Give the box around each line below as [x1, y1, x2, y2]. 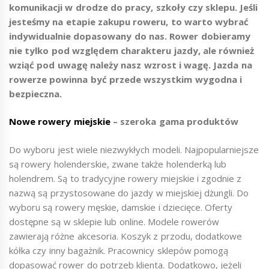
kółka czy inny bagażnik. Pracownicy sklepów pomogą [9, 244, 228, 256]
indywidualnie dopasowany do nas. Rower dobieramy [9, 29, 250, 42]
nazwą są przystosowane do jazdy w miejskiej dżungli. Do [9, 186, 249, 199]
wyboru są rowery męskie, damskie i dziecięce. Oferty [9, 201, 233, 213]
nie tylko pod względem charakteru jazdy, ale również [9, 44, 255, 56]
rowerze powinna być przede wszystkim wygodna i [9, 73, 242, 85]
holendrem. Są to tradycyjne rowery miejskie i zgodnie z [9, 172, 242, 184]
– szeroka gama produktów [110, 115, 238, 128]
